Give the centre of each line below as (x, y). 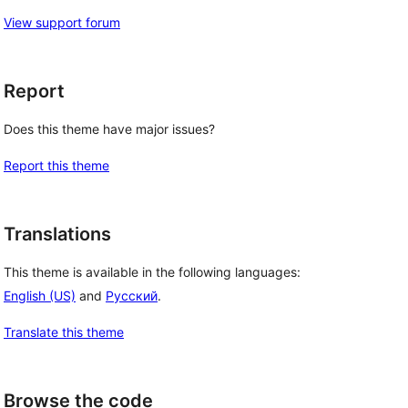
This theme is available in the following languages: (152, 271)
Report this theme (56, 165)
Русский (132, 295)
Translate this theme (64, 331)
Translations (57, 234)
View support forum (62, 23)
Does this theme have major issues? (109, 129)
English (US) (40, 295)
